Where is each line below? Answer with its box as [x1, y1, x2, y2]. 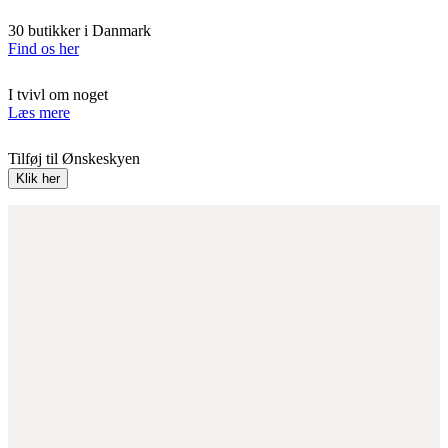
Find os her [8, 39, 79, 57]
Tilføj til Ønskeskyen [8, 149, 140, 167]
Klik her [16, 170, 60, 186]
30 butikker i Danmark [8, 21, 151, 39]
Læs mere [8, 103, 70, 121]
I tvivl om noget [8, 85, 108, 103]
